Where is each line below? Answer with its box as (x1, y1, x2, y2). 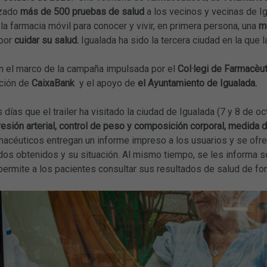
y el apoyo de (76, 77, 138, 89)
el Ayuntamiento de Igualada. (137, 77, 257, 89)
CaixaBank (31, 77, 77, 89)
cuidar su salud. (14, 34, 79, 46)
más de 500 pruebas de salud (20, 5, 144, 17)
